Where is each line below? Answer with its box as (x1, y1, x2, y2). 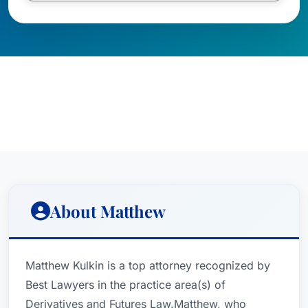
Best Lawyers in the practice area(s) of (25, 278, 225, 291)
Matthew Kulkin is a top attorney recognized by (25, 258, 270, 272)
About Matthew (50, 200, 166, 222)
